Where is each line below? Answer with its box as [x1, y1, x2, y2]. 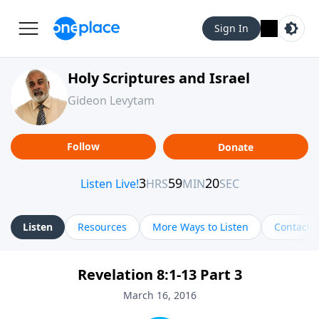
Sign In [214, 21, 249, 35]
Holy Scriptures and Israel [68, 68, 250, 88]
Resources [78, 220, 127, 234]
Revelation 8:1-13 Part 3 [77, 265, 242, 284]
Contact [274, 220, 310, 234]
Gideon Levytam [68, 93, 155, 108]
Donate [218, 140, 253, 154]
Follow [67, 140, 100, 153]
